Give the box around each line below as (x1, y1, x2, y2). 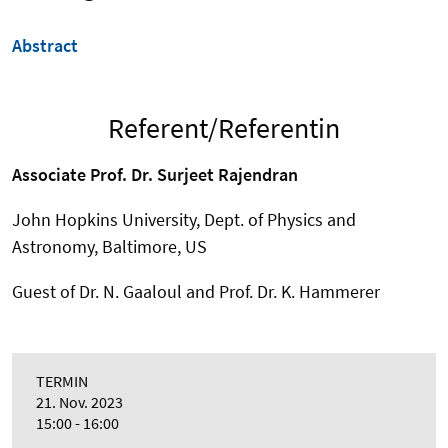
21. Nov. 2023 (36, 392, 123, 413)
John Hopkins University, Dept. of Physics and (12, 208, 356, 232)
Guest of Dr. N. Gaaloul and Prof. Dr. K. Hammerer (12, 280, 380, 304)
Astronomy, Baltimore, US (12, 235, 207, 259)
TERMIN (36, 371, 88, 392)
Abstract (12, 34, 78, 58)
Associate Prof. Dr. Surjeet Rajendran (12, 163, 298, 187)
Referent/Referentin (108, 110, 340, 147)
